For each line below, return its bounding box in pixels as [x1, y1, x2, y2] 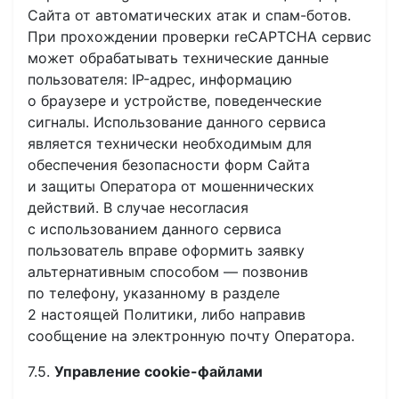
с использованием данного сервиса [28, 220, 281, 238]
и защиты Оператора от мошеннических [28, 177, 314, 195]
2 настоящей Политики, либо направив [28, 305, 305, 323]
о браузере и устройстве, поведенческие [28, 92, 322, 110]
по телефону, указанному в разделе [28, 284, 280, 302]
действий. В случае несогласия [28, 199, 248, 216]
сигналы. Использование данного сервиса [28, 113, 326, 131]
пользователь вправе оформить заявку [28, 241, 305, 259]
